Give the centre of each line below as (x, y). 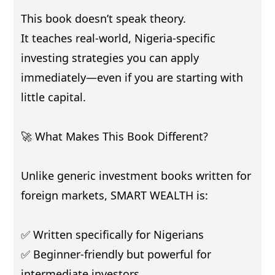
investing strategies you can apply (110, 57)
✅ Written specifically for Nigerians (113, 234)
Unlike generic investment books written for (136, 175)
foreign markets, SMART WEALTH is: (115, 195)
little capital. (54, 97)
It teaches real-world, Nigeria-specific (118, 38)
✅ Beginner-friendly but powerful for (116, 254)
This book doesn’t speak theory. (104, 18)
